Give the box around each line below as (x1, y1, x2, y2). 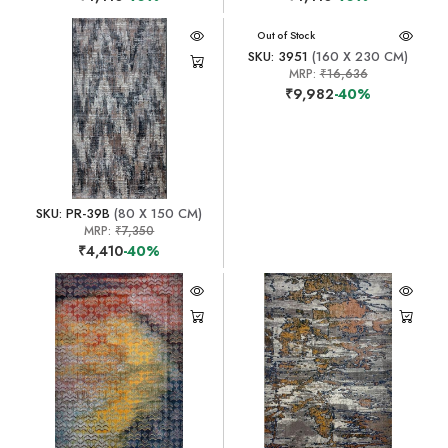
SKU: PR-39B (36, 203, 111, 223)
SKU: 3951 (248, 46, 309, 66)
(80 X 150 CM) (110, 203, 203, 223)
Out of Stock (256, 27, 315, 43)
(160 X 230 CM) (308, 46, 409, 66)
